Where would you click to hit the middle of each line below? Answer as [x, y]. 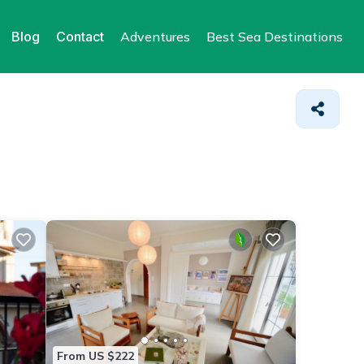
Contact [80, 37]
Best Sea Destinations [275, 37]
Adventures [155, 37]
